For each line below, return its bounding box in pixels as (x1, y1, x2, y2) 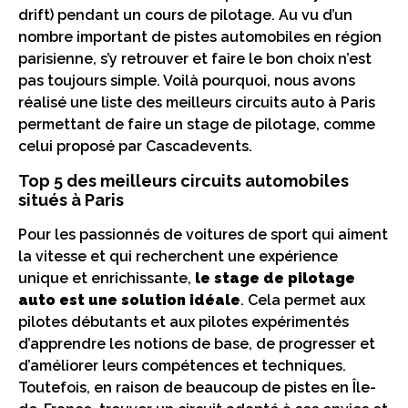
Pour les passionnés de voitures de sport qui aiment (18, 225, 388, 243)
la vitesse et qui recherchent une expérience (18, 247, 338, 265)
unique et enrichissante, (18, 269, 195, 287)
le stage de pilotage (195, 269, 355, 287)
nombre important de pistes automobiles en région (18, 28, 382, 46)
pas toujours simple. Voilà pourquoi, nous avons (18, 72, 355, 90)
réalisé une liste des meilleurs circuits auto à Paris (18, 94, 375, 112)
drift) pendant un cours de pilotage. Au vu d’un (18, 6, 352, 25)
